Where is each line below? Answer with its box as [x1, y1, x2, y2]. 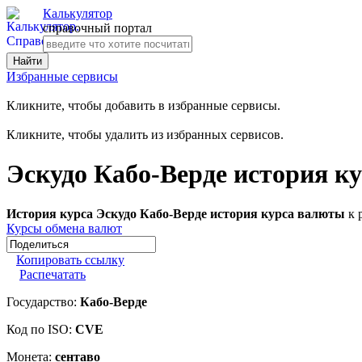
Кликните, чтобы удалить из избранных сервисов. [6, 128, 284, 141]
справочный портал [43, 21, 152, 35]
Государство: [6, 294, 80, 309]
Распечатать [19, 267, 86, 281]
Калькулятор [43, 6, 112, 20]
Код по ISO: [6, 322, 75, 336]
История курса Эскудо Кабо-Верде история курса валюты [6, 206, 345, 221]
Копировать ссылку [16, 252, 124, 267]
